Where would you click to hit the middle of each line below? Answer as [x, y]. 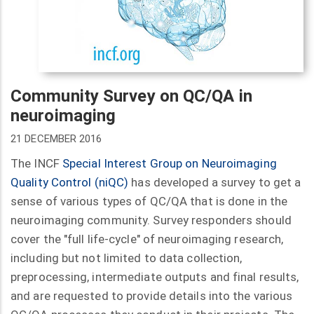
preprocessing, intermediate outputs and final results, [155, 277]
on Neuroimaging [231, 163]
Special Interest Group [124, 163]
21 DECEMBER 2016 [56, 139]
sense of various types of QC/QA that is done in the [149, 201]
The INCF [36, 163]
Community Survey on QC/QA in [131, 96]
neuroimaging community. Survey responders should [151, 220]
